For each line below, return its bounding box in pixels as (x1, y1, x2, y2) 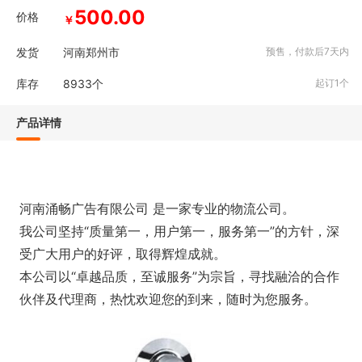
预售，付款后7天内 (266, 45, 354, 57)
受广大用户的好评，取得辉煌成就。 (19, 246, 226, 262)
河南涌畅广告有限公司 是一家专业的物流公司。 (19, 200, 295, 217)
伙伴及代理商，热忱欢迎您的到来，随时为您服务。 (19, 291, 317, 307)
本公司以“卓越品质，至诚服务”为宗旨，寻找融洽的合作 (19, 268, 339, 284)
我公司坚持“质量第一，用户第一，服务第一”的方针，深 (19, 223, 339, 239)
